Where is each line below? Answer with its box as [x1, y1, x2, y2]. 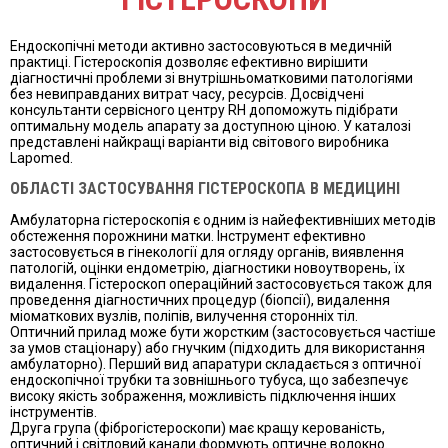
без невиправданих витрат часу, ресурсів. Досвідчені [10, 86, 364, 102]
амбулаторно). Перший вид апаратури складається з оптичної [10, 355, 421, 372]
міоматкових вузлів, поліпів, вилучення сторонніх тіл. [10, 307, 358, 324]
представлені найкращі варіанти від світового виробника [10, 134, 389, 150]
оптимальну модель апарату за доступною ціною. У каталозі [10, 118, 411, 134]
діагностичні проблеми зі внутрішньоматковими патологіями [10, 70, 413, 86]
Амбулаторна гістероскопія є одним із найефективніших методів [10, 211, 436, 228]
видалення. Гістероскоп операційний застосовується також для [10, 275, 432, 292]
